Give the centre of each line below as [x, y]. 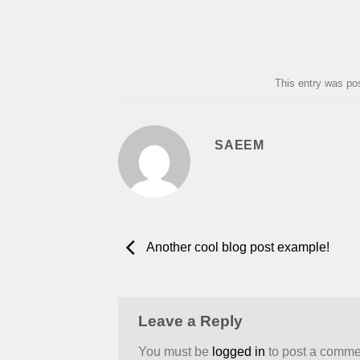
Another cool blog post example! [237, 247]
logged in [239, 351]
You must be [175, 351]
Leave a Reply [190, 321]
